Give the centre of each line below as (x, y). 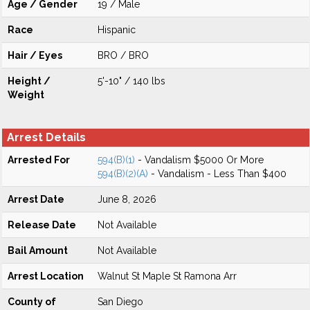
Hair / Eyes (35, 55)
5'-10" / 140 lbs (131, 81)
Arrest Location (46, 276)
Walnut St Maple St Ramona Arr (167, 276)
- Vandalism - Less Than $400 (217, 174)
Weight (26, 95)
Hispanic (117, 30)
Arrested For (39, 160)
